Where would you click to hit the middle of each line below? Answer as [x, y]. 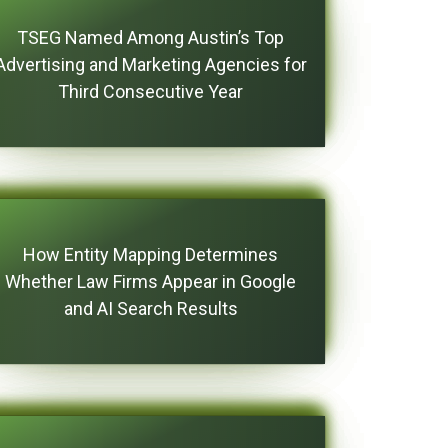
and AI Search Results [150, 308]
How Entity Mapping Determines [151, 254]
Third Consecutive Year [151, 91]
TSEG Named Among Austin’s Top [151, 37]
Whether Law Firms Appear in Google [151, 281]
